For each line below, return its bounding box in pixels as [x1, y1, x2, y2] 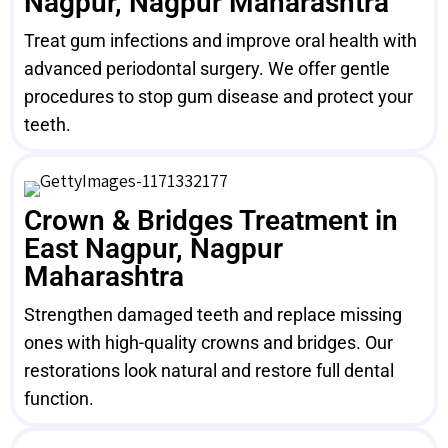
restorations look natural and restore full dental [24, 360, 394, 381]
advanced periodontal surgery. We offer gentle [24, 58, 390, 79]
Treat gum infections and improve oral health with [24, 30, 417, 51]
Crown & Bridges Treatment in [24, 204, 398, 237]
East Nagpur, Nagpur [24, 232, 283, 265]
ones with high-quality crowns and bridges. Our [24, 332, 393, 353]
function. [24, 388, 94, 409]
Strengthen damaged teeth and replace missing [24, 304, 402, 325]
